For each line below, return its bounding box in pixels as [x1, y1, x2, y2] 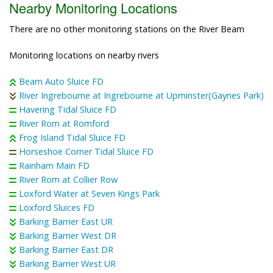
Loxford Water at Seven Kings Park [19, 188, 160, 200]
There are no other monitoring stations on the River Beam [9, 23, 244, 35]
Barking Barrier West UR [19, 258, 116, 270]
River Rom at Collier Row [19, 174, 118, 186]
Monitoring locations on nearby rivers [9, 49, 159, 62]
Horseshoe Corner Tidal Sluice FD [19, 146, 154, 158]
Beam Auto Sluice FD [19, 76, 104, 88]
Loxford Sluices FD [19, 202, 94, 214]
